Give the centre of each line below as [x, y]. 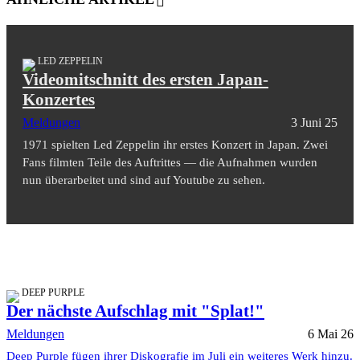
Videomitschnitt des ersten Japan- [145, 79]
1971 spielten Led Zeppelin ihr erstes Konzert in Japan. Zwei [175, 144]
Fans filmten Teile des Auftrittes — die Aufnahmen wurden [170, 162]
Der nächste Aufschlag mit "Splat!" [135, 311]
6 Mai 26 [331, 333]
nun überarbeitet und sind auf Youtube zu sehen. [144, 180]
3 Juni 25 [314, 122]
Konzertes [59, 99]
